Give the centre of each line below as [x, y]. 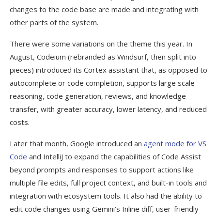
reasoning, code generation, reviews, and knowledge [98, 96]
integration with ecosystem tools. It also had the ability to [106, 195]
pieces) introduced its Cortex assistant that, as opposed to [108, 70]
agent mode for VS [175, 143]
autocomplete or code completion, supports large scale [102, 83]
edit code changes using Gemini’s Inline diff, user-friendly [104, 209]
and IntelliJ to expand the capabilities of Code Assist [114, 156]
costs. [20, 122]
